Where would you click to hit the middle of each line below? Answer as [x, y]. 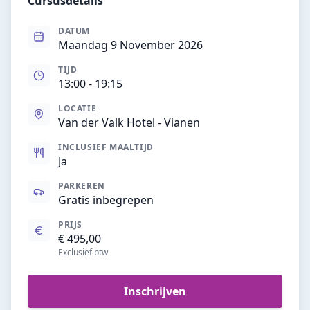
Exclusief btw [83, 252]
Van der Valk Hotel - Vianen [129, 122]
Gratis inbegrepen [106, 200]
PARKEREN [82, 186]
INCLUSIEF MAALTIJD [106, 147]
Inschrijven [155, 291]
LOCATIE [77, 108]
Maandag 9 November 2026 [130, 45]
